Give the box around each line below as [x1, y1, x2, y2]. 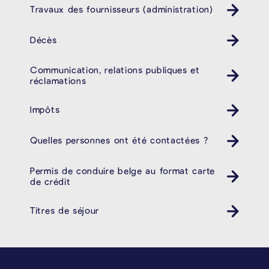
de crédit [30, 176, 71, 187]
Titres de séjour [30, 205, 100, 216]
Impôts [30, 104, 60, 115]
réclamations [30, 75, 86, 86]
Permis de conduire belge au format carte [30, 165, 216, 177]
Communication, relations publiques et [30, 64, 200, 76]
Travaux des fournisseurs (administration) [30, 3, 213, 14]
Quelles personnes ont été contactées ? [30, 134, 208, 146]
